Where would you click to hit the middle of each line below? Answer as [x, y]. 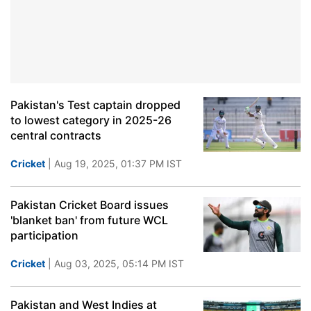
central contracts [56, 135]
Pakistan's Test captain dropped [95, 105]
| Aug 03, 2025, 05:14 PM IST [115, 263]
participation [44, 235]
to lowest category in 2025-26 [91, 120]
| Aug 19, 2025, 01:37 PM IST [114, 163]
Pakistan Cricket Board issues [90, 205]
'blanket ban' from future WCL [89, 220]
